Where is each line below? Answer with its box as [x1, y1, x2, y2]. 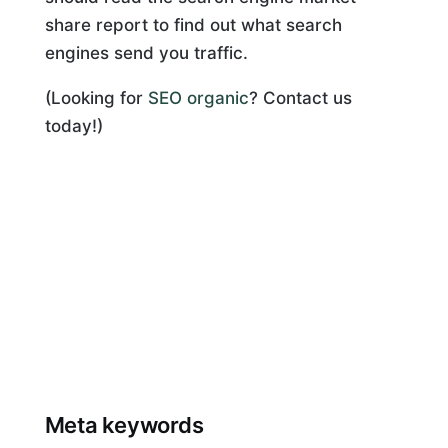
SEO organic [147, 88, 249, 108]
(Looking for [44, 88, 148, 108]
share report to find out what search [44, 15, 342, 35]
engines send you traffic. [44, 43, 248, 63]
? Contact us [248, 88, 352, 108]
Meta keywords [44, 411, 204, 438]
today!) [44, 116, 103, 136]
